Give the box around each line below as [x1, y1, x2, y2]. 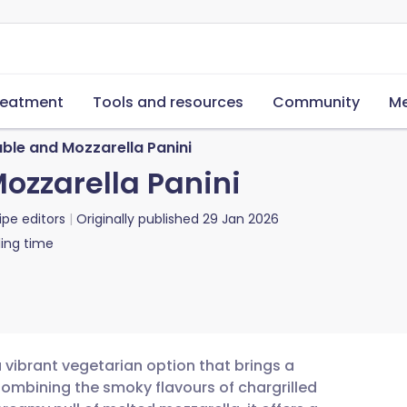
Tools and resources [93, 92, 243, 113]
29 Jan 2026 [203, 210, 279, 228]
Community [273, 92, 360, 113]
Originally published [76, 210, 199, 228]
